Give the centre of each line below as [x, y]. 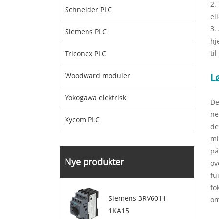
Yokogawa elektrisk [96, 98]
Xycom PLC [82, 120]
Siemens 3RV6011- [138, 198]
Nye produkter [94, 162]
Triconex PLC [86, 54]
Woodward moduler [98, 76]
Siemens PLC [86, 32]
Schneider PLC [88, 10]
